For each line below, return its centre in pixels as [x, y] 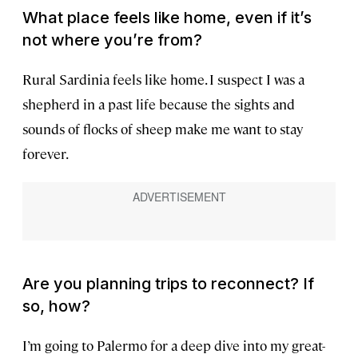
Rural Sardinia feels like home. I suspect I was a [163, 80]
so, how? [56, 306]
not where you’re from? [112, 40]
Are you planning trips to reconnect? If [168, 284]
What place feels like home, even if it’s [167, 18]
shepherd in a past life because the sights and [159, 104]
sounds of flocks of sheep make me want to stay [163, 129]
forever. [46, 154]
